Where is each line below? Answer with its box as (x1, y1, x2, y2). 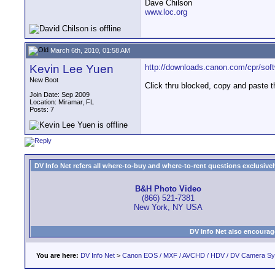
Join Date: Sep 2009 (29, 91, 90, 98)
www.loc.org (145, 7, 187, 17)
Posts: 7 (29, 106, 54, 113)
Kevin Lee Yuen (29, 63, 114, 76)
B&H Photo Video (134, 184, 201, 194)
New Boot (29, 76, 58, 83)
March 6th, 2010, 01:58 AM (48, 46, 130, 54)
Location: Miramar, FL (29, 98, 94, 106)
